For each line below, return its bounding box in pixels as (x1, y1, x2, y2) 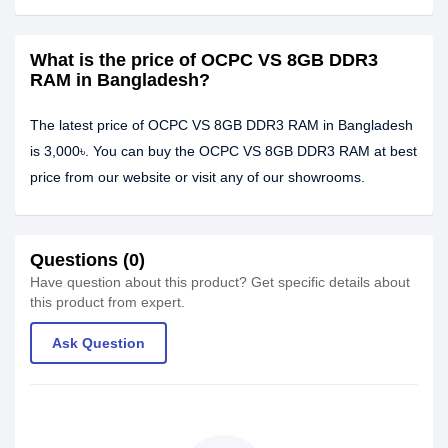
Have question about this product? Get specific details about (30, 274, 410, 290)
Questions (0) (30, 250, 145, 270)
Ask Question (52, 335, 145, 351)
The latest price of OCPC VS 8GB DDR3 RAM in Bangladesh (30, 117, 413, 133)
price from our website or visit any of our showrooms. (30, 169, 365, 185)
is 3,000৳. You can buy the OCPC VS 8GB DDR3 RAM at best (30, 143, 417, 159)
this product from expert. (30, 294, 185, 310)
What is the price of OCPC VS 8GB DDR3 (30, 50, 378, 70)
